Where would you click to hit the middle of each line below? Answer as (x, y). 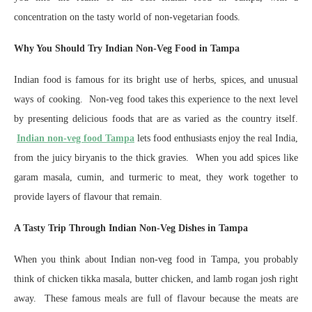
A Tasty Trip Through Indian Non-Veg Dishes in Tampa (131, 228)
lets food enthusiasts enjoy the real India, (216, 138)
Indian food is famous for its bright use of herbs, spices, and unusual (156, 80)
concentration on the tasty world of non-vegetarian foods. (127, 17)
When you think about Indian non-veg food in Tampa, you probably (156, 259)
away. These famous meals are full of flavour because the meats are (156, 298)
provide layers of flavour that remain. (88, 197)
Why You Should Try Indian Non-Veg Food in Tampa (127, 48)
